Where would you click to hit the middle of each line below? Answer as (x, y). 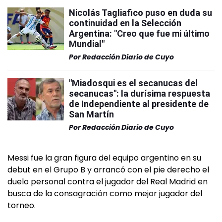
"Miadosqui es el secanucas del (133, 83)
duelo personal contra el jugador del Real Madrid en (108, 182)
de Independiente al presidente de (139, 104)
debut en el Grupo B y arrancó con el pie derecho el (108, 170)
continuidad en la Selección (125, 23)
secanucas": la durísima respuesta (139, 93)
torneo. (22, 205)
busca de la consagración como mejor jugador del (105, 194)
